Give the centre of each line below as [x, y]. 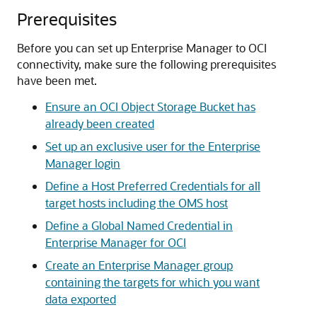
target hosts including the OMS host [137, 202]
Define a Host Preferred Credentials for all [153, 185]
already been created [100, 123]
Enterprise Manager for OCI [116, 242]
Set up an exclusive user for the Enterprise [153, 146]
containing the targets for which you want [152, 282]
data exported [81, 299]
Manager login [83, 163]
